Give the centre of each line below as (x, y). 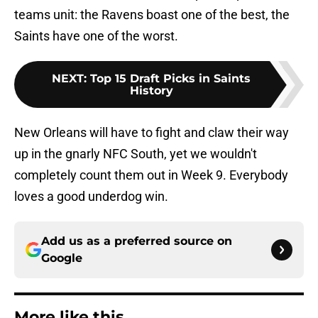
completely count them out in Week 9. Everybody (151, 175)
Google (62, 258)
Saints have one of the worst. (96, 36)
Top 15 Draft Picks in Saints (170, 79)
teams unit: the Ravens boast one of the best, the (152, 15)
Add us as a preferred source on (137, 241)
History (151, 91)
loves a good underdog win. (91, 197)
